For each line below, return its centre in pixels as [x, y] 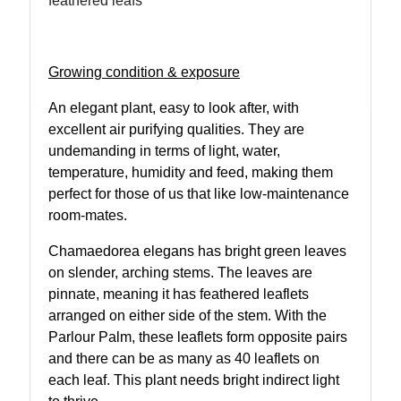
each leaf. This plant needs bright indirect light [194, 380]
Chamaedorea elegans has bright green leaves [197, 251]
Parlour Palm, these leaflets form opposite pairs [198, 337]
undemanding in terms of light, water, [164, 150]
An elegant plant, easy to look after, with [174, 107]
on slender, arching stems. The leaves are [180, 272]
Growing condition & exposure [144, 72]
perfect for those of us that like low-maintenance [199, 193]
